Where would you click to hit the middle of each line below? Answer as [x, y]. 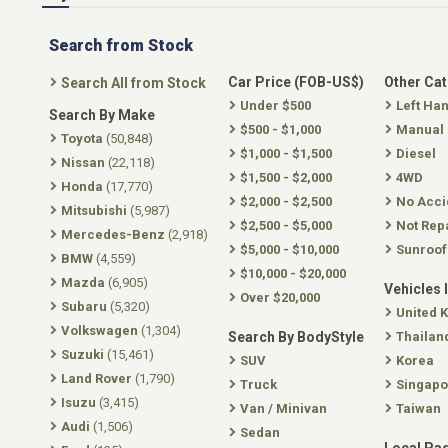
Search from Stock [121, 45]
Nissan [83, 162]
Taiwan [418, 408]
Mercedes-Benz [113, 234]
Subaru [84, 306]
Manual [420, 129]
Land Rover [96, 378]
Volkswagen [99, 330]
